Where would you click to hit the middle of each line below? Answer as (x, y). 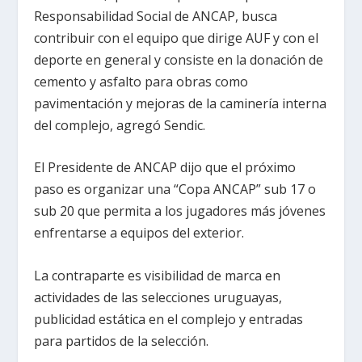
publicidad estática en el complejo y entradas (169, 319)
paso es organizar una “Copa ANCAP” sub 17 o (175, 189)
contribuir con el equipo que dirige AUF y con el (177, 38)
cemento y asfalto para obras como (141, 81)
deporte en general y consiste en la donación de (179, 59)
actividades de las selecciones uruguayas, (158, 297)
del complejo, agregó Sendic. (120, 125)
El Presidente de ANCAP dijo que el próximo (165, 168)
